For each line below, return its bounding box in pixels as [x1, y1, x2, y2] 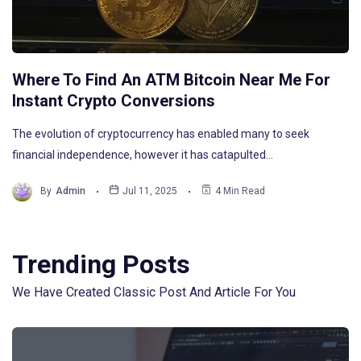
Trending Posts [12, 248, 190, 280]
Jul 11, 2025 [122, 185, 178, 197]
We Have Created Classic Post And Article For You [12, 284, 296, 300]
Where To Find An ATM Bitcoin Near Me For [12, 69, 330, 89]
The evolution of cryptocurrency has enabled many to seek [12, 127, 309, 140]
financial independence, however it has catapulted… [12, 147, 273, 161]
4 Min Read [215, 185, 266, 197]
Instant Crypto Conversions [12, 90, 215, 110]
